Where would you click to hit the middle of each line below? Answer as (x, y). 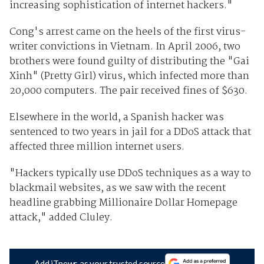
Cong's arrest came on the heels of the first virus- (128, 32)
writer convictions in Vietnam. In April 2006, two (125, 47)
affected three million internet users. (97, 147)
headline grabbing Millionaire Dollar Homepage (123, 203)
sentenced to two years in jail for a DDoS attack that (130, 132)
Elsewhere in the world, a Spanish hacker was (116, 117)
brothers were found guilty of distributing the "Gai (129, 61)
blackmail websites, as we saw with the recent (117, 188)
